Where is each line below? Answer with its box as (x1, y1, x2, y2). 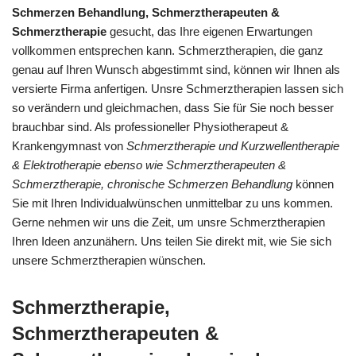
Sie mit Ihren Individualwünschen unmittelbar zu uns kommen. (12, 196, 333, 210)
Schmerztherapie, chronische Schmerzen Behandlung (12, 177, 292, 191)
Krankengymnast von (12, 139, 126, 153)
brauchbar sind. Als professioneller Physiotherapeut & (12, 120, 288, 133)
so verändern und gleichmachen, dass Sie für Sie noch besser (12, 101, 334, 114)
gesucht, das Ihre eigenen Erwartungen (106, 25, 312, 38)
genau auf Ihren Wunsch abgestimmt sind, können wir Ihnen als (12, 63, 340, 76)
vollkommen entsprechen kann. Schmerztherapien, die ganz (12, 44, 323, 57)
